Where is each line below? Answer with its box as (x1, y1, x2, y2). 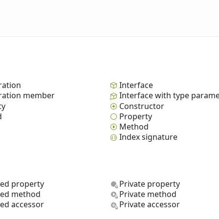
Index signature (119, 131, 177, 143)
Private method (119, 189, 176, 200)
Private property (119, 178, 180, 189)
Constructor (119, 100, 164, 111)
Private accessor (119, 199, 180, 210)
